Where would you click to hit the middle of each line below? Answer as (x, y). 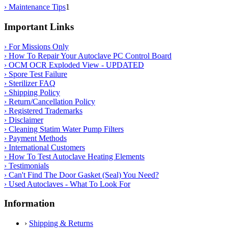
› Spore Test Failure (36, 74)
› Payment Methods (35, 138)
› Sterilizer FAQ (30, 83)
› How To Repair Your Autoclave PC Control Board (88, 55)
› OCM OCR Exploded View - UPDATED (74, 65)
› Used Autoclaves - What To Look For (67, 184)
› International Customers (45, 147)
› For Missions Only (36, 46)
